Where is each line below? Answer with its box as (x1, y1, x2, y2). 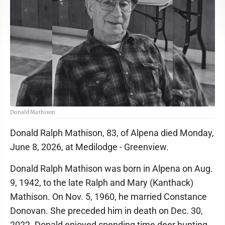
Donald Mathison (10, 109, 56, 116)
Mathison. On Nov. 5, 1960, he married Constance (10, 191, 207, 202)
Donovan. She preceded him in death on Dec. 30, (10, 205, 203, 216)
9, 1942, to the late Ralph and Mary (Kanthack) (10, 177, 193, 188)
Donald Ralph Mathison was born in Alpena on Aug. (10, 163, 213, 174)
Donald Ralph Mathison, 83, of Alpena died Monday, (10, 128, 214, 138)
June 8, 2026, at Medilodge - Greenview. (10, 142, 169, 152)
